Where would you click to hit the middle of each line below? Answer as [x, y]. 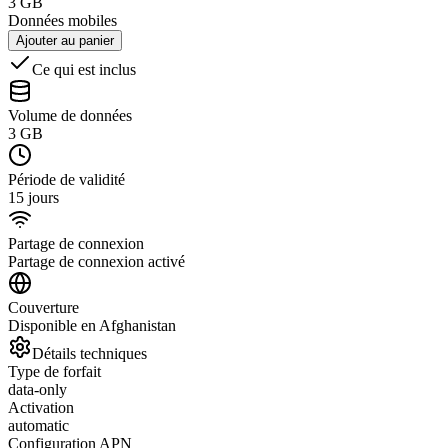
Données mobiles [62, 20]
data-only [37, 389]
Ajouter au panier [65, 40]
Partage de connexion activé [96, 261]
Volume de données [70, 115]
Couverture [43, 307]
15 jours [33, 197]
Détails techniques [89, 353]
